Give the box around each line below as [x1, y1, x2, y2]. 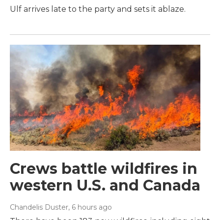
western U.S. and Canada [10, 176, 200, 195]
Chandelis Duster [10, 203, 68, 212]
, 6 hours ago [68, 203, 112, 212]
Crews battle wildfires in [10, 160, 197, 178]
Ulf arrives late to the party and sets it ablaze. [10, 4, 186, 14]
